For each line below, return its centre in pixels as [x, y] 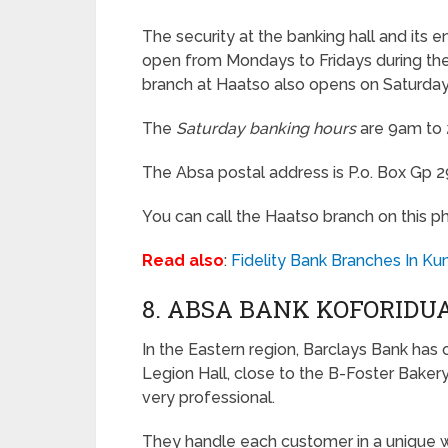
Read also [183, 260]
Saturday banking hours [266, 128]
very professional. [208, 397]
